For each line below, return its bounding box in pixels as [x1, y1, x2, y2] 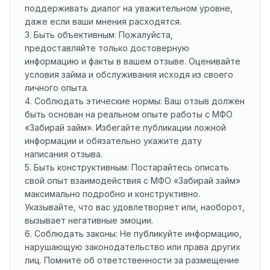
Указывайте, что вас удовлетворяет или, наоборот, [25, 202, 245, 212]
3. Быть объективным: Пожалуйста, [25, 30, 173, 40]
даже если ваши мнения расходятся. [25, 16, 181, 27]
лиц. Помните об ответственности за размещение [25, 255, 239, 265]
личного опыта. [25, 83, 89, 93]
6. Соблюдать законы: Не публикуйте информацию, [25, 228, 242, 239]
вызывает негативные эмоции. [25, 215, 153, 225]
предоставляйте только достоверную [25, 43, 189, 53]
